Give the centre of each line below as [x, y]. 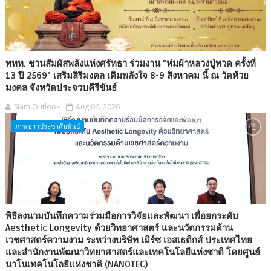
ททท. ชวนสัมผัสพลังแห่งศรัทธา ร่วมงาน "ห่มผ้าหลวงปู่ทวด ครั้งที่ [130, 63]
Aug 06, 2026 [97, 106]
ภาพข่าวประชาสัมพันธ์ [47, 126]
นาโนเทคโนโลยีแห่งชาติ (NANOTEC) [77, 264]
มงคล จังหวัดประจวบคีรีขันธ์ [61, 87]
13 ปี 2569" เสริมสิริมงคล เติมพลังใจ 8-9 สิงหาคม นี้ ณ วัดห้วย [127, 75]
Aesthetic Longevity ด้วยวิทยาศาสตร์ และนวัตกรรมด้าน [119, 228]
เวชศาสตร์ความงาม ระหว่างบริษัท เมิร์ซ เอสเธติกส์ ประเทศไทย [129, 240]
